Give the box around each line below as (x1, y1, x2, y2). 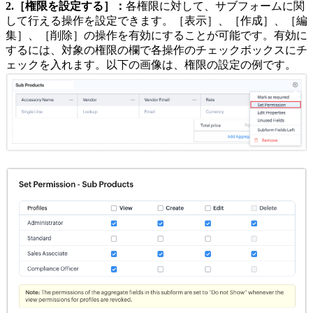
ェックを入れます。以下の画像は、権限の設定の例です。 (6, 59, 296, 71)
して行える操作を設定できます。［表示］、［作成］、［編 (6, 15, 307, 27)
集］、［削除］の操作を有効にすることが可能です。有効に (6, 29, 307, 42)
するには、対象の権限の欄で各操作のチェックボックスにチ (6, 44, 307, 57)
